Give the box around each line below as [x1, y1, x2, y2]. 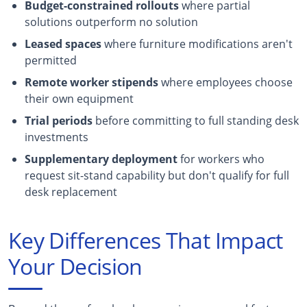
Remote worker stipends [25, 74, 158, 90]
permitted [25, 52, 77, 68]
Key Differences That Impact [8, 225, 283, 255]
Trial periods [25, 112, 93, 128]
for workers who [177, 151, 265, 167]
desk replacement [25, 184, 117, 199]
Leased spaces [25, 36, 101, 51]
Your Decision [8, 251, 143, 281]
